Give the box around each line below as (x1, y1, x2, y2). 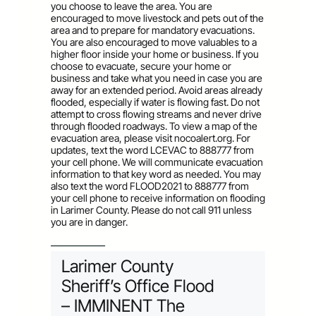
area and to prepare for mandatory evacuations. (51, 23, 255, 36)
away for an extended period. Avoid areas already (51, 83, 262, 96)
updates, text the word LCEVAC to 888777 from (51, 143, 254, 156)
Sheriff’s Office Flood (61, 275, 214, 296)
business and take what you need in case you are (51, 71, 262, 84)
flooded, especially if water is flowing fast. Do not (51, 95, 260, 108)
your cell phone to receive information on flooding (51, 191, 265, 204)
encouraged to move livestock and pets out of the (51, 11, 264, 24)
